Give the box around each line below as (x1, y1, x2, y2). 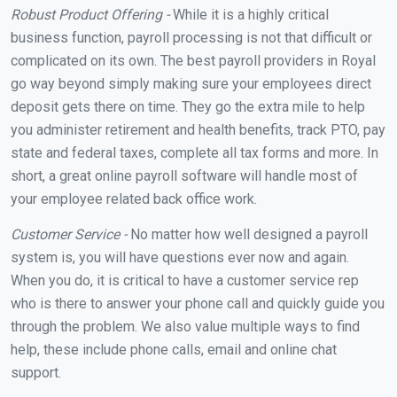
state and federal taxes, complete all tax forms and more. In (11, 144, 378, 161)
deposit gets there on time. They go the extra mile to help (11, 97, 365, 115)
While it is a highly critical (169, 5, 329, 23)
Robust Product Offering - (11, 5, 169, 23)
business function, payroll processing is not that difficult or (11, 28, 372, 46)
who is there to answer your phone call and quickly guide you (11, 294, 385, 312)
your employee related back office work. (11, 190, 257, 207)
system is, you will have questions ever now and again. (11, 248, 349, 266)
